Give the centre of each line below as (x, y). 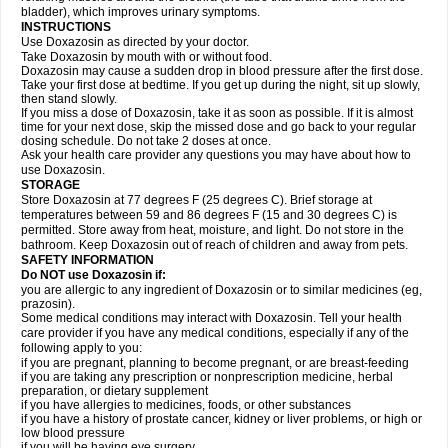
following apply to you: (81, 348)
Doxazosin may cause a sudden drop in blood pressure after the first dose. (222, 71)
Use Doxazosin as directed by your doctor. (135, 42)
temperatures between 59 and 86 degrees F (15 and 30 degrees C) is (209, 215)
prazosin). (48, 304)
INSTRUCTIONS (67, 27)
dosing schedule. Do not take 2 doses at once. (146, 141)
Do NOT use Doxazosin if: (93, 275)
